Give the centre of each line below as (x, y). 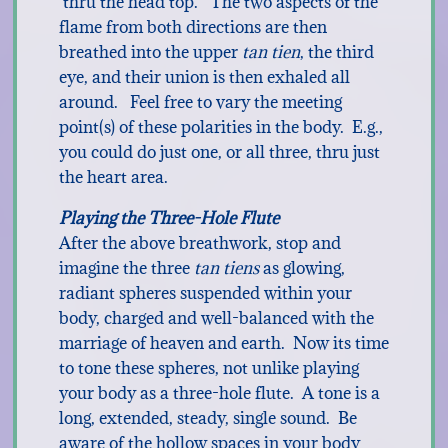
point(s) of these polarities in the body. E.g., (220, 127)
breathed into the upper (150, 52)
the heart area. (113, 177)
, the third (336, 52)
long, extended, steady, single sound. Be (207, 418)
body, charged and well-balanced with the (216, 318)
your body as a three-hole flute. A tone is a (219, 393)
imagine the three (124, 268)
